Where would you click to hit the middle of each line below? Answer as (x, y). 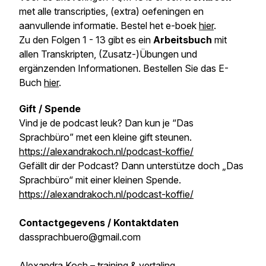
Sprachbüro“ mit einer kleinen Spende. (100, 180)
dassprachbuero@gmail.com (80, 237)
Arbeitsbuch (184, 40)
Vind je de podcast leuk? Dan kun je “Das (106, 123)
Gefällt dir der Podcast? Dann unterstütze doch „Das (131, 166)
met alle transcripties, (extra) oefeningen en (111, 11)
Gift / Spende (50, 109)
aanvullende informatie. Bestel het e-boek (109, 26)
